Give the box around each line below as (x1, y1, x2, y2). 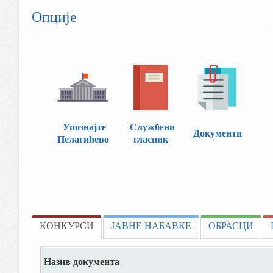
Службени (129, 123, 175, 133)
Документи (193, 129, 242, 139)
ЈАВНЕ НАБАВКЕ (111, 222, 191, 232)
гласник (133, 135, 169, 145)
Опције (32, 11, 77, 26)
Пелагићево (57, 135, 109, 145)
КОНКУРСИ (40, 222, 94, 232)
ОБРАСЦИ (208, 222, 253, 232)
